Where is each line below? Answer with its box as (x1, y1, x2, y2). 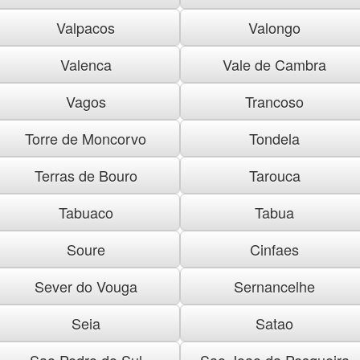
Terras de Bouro (34, 164, 137, 186)
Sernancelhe (234, 275, 315, 297)
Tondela (249, 127, 300, 149)
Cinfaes (250, 238, 299, 260)
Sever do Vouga (34, 275, 137, 297)
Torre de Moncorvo (25, 127, 146, 149)
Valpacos (56, 16, 115, 38)
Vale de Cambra (223, 53, 326, 75)
